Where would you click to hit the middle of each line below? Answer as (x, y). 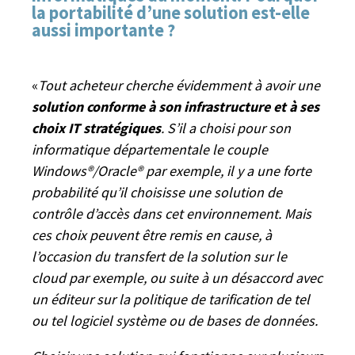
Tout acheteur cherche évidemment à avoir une (179, 85)
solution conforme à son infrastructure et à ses (176, 106)
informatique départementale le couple (150, 149)
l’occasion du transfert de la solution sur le (159, 256)
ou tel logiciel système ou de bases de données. (175, 320)
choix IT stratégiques (96, 128)
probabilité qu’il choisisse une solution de (157, 192)
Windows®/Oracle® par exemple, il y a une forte (172, 170)
